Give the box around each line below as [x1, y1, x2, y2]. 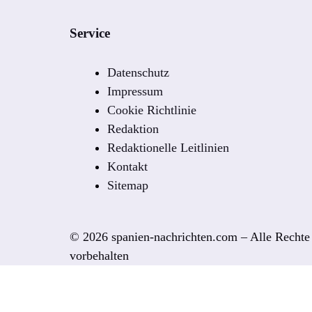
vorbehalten [70, 248, 129, 263]
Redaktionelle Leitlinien [107, 140, 229, 155]
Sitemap [107, 178, 148, 192]
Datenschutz [107, 65, 169, 79]
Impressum [107, 84, 163, 98]
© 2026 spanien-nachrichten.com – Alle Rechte [70, 229, 310, 244]
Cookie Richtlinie [107, 102, 196, 117]
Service [70, 25, 110, 40]
